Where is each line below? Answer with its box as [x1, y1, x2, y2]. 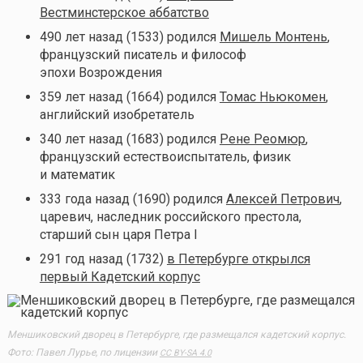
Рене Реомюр [219, 130, 305, 147]
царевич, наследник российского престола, [39, 208, 301, 224]
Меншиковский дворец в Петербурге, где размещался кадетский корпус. [6, 328, 346, 340]
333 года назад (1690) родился [39, 190, 226, 207]
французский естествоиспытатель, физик [39, 148, 291, 164]
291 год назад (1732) [39, 250, 167, 267]
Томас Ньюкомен [219, 88, 326, 105]
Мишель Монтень [219, 28, 327, 45]
